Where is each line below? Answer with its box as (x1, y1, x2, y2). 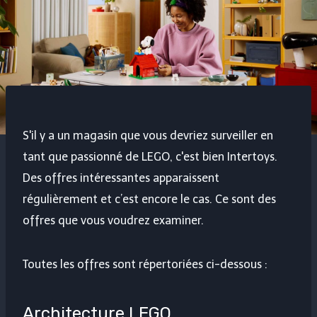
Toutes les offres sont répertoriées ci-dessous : (23, 258, 267, 272)
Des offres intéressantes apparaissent (23, 171, 219, 185)
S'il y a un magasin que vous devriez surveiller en (23, 129, 273, 143)
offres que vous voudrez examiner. (23, 214, 204, 228)
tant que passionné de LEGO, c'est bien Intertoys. (23, 150, 277, 164)
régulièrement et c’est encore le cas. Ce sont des (23, 192, 276, 207)
